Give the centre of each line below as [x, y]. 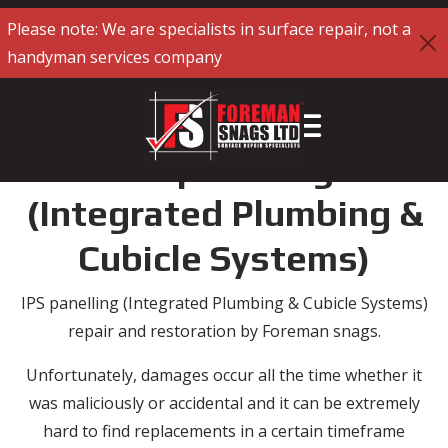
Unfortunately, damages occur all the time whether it [224, 375]
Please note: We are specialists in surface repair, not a [209, 29]
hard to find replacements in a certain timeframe [224, 431]
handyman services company [114, 57]
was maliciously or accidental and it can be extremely [224, 403]
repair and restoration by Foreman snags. [224, 331]
